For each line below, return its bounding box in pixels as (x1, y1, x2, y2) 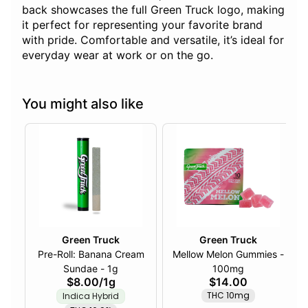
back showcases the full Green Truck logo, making (22, 3, 285, 17)
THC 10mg (207, 289, 250, 302)
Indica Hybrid (63, 290, 119, 302)
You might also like (22, 96, 144, 113)
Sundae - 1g (100, 263, 118, 275)
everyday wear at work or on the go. (22, 48, 213, 63)
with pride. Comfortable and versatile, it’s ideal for (22, 33, 284, 47)
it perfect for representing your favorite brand (22, 18, 263, 32)
